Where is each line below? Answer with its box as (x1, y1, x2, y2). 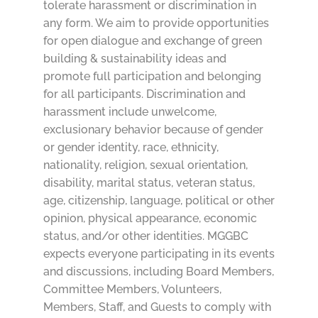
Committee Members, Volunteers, (43, 283, 221, 297)
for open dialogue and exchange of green (43, 34, 262, 48)
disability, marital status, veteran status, (43, 176, 255, 190)
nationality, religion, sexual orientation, (43, 158, 248, 172)
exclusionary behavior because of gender (43, 123, 263, 137)
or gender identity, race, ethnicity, (43, 141, 219, 155)
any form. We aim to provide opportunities (43, 16, 269, 31)
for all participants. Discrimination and (43, 87, 246, 102)
